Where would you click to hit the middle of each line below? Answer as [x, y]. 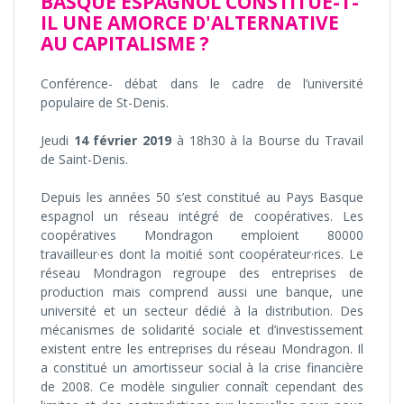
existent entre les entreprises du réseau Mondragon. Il [202, 349]
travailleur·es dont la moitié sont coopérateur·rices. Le [202, 254]
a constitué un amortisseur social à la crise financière [202, 368]
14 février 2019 [123, 141]
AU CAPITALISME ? [125, 44]
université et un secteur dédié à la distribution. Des [202, 311]
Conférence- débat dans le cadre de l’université [202, 84]
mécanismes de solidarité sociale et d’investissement [202, 330]
